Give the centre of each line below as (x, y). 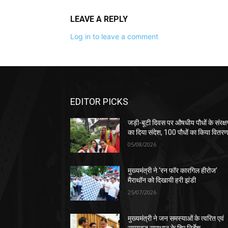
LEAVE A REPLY (99, 19)
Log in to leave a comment (114, 37)
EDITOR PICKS (99, 102)
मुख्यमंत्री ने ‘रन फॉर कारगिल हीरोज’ (173, 171)
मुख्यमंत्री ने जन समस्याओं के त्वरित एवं (176, 219)
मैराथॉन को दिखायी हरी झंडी (162, 180)
